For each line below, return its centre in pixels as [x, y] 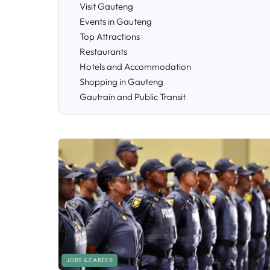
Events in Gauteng [116, 21]
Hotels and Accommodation [135, 67]
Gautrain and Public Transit [133, 97]
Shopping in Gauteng [121, 82]
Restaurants [103, 52]
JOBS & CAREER [89, 260]
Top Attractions [110, 36]
